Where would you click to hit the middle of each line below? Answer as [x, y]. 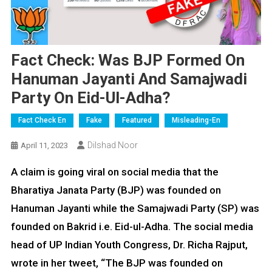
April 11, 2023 [44, 145]
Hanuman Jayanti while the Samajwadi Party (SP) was [135, 208]
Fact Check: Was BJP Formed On [127, 60]
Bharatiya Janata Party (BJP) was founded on [116, 190]
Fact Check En [42, 120]
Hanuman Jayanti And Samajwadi [129, 79]
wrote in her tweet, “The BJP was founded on [117, 263]
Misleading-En [196, 120]
